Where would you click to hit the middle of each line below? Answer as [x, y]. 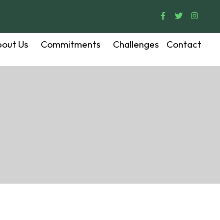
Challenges [136, 44]
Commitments [70, 44]
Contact [184, 44]
